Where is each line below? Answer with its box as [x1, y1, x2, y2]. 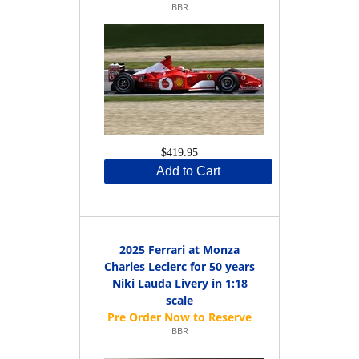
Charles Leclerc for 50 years [104, 258, 255, 274]
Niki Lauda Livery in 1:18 [111, 275, 248, 291]
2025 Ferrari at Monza [119, 241, 240, 257]
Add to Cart [156, 163, 220, 178]
